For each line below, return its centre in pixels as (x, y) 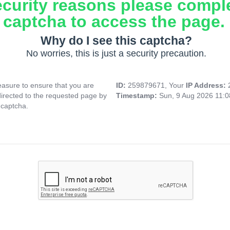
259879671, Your (157, 85)
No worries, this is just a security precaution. (116, 54)
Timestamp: (138, 96)
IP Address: (207, 85)
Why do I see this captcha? (116, 41)
